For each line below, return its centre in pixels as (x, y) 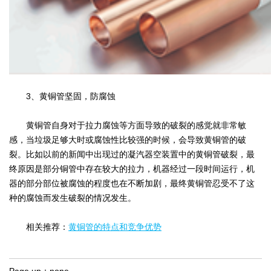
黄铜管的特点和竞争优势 (115, 227)
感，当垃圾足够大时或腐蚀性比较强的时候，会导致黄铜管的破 (128, 139)
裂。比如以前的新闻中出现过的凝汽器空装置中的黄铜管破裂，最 (132, 154)
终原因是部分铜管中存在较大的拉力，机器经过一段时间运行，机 (132, 168)
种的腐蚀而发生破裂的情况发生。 (73, 198)
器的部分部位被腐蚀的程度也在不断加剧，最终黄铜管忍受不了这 (132, 183)
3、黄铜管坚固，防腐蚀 (62, 96)
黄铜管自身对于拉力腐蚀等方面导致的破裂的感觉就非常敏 (128, 125)
